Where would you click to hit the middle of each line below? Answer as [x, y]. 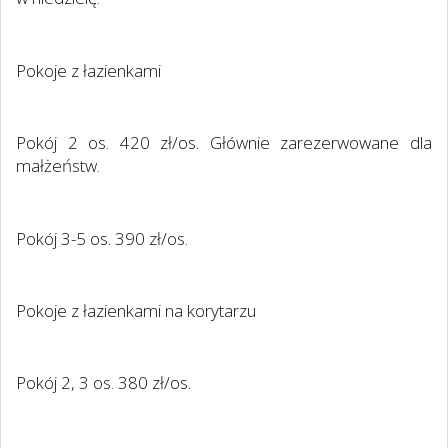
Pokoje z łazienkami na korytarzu [136, 310]
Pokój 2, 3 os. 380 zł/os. [103, 383]
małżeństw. [58, 166]
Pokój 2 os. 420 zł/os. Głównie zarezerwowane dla [224, 143]
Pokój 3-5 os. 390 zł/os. [102, 238]
